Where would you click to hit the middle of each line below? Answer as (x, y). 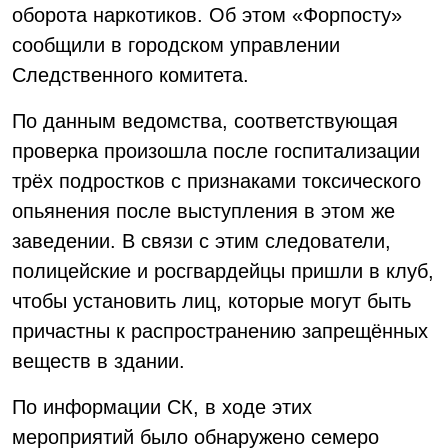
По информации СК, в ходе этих (162, 407)
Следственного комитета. (130, 75)
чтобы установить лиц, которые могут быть (211, 301)
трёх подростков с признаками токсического (216, 181)
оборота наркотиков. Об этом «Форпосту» (207, 15)
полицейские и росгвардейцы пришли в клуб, (223, 271)
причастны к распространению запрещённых (220, 331)
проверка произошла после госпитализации (216, 151)
